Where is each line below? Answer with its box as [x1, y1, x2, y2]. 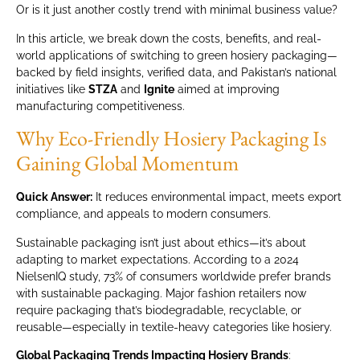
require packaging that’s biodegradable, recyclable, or [16, 303, 301, 317]
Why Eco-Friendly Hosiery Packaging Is [16, 125, 326, 153]
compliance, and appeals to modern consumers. [16, 207, 271, 221]
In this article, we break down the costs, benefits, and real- [16, 31, 321, 45]
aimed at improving [174, 82, 280, 96]
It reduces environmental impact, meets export [92, 190, 342, 204]
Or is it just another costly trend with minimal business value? [16, 3, 337, 17]
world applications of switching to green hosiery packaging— [16, 48, 337, 62]
